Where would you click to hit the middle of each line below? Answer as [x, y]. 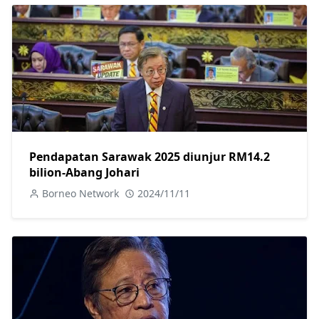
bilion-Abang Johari [84, 173]
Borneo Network [80, 194]
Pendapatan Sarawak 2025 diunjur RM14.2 [150, 157]
